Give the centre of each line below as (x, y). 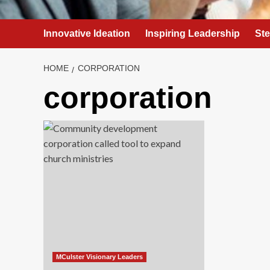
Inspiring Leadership (193, 33)
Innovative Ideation (87, 33)
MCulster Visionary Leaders (99, 257)
